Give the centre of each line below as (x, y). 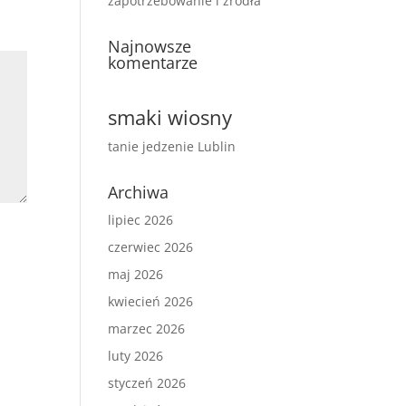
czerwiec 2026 (151, 247)
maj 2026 (136, 274)
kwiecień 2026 (151, 301)
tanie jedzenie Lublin (172, 146)
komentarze (153, 63)
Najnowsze (150, 46)
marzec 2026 (147, 329)
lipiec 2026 (141, 220)
